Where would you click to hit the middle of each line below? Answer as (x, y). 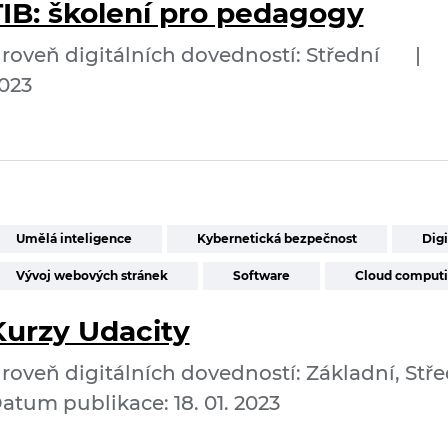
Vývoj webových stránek (91, 275)
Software (261, 275)
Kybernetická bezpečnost (276, 238)
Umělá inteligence (73, 238)
